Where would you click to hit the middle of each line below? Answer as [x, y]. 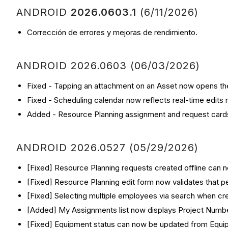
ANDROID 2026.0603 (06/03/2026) [110, 66]
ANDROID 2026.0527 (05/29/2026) [109, 147]
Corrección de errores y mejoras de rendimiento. [112, 33]
